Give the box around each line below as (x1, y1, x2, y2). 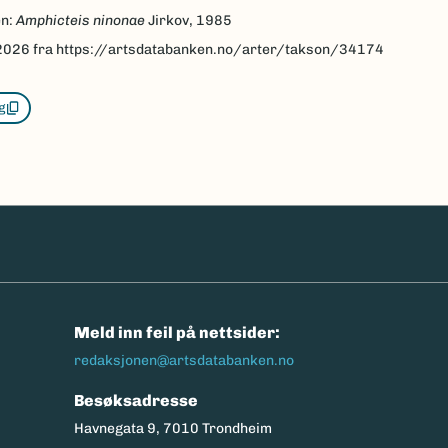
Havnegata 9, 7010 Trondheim (73, 420, 272, 438)
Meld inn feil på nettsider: (73, 323, 280, 343)
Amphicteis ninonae (15, 12, 145, 30)
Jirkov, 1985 (144, 12, 232, 30)
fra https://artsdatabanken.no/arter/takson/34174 (29, 41, 384, 59)
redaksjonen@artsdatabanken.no (73, 352, 294, 370)
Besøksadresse (73, 391, 198, 411)
